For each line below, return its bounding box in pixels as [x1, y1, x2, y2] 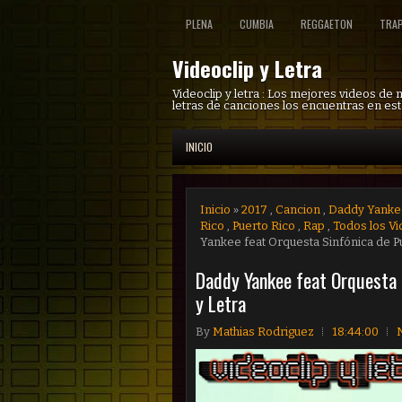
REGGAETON [301, 16, 353, 31]
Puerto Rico [232, 219, 295, 232]
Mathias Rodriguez [213, 325, 314, 338]
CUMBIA [240, 16, 274, 31]
